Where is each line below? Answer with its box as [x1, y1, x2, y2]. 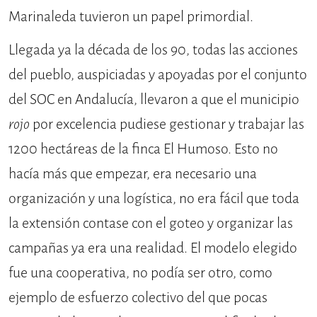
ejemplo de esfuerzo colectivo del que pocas [8, 287, 267, 307]
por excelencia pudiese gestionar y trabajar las [30, 114, 304, 134]
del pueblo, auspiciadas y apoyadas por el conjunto [8, 64, 307, 84]
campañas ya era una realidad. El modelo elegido [8, 238, 297, 258]
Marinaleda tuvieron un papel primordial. [8, 6, 253, 26]
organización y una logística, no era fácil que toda [8, 188, 299, 208]
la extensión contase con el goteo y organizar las [8, 213, 293, 233]
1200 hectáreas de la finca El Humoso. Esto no [8, 139, 278, 158]
